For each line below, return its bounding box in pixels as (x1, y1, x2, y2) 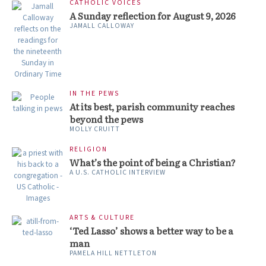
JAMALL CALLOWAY (69, 21, 134, 31)
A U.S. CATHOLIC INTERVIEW (69, 167, 166, 178)
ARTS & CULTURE (69, 213, 135, 223)
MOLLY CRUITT (69, 124, 120, 134)
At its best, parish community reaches (69, 100, 235, 113)
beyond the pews (69, 112, 143, 126)
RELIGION (69, 144, 107, 154)
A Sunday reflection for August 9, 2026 (69, 9, 236, 23)
